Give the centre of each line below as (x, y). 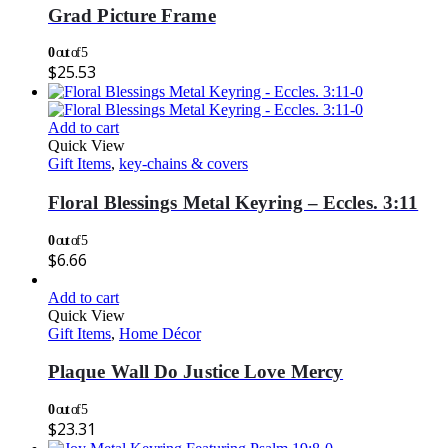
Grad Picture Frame (132, 15)
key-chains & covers (183, 164)
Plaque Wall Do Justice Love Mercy (196, 372)
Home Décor (160, 333)
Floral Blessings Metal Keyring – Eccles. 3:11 (233, 203)
